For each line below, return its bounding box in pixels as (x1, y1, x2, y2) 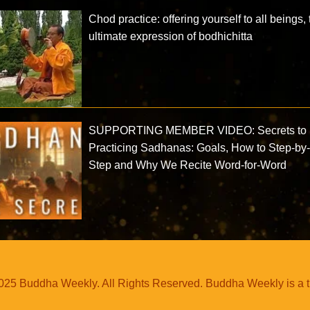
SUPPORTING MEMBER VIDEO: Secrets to (89, 125, 307, 137)
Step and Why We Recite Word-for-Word (89, 159, 287, 172)
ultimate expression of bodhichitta (89, 30, 253, 42)
